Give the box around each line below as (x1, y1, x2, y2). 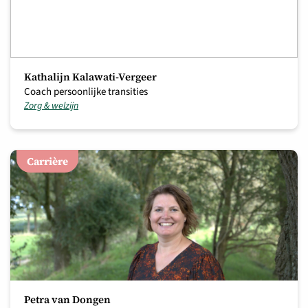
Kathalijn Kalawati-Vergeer (24, 69, 157, 84)
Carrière (27, 154, 68, 168)
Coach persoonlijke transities (24, 85, 148, 99)
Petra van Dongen (24, 292, 111, 307)
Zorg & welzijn (24, 99, 78, 113)
